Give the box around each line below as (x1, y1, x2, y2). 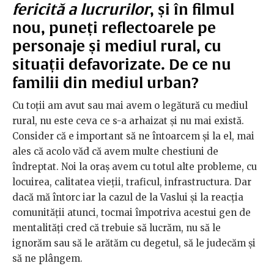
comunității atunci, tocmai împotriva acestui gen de (12, 207, 251, 219)
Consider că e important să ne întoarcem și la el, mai (12, 130, 254, 143)
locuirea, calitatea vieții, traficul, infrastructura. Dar (12, 176, 251, 188)
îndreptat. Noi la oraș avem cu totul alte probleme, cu (12, 161, 257, 173)
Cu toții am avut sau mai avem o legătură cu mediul (12, 100, 248, 112)
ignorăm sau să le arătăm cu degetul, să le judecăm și (12, 237, 256, 250)
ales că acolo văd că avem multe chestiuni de (12, 146, 218, 158)
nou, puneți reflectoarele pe (12, 19, 216, 37)
